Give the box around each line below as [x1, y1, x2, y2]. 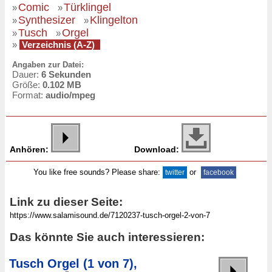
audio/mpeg [46, 90, 95, 101]
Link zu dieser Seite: [10, 195, 123, 209]
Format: [12, 90, 46, 101]
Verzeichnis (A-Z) [19, 39, 97, 50]
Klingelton [90, 13, 138, 26]
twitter [165, 169, 185, 177]
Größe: [12, 80, 42, 90]
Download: [134, 144, 179, 155]
